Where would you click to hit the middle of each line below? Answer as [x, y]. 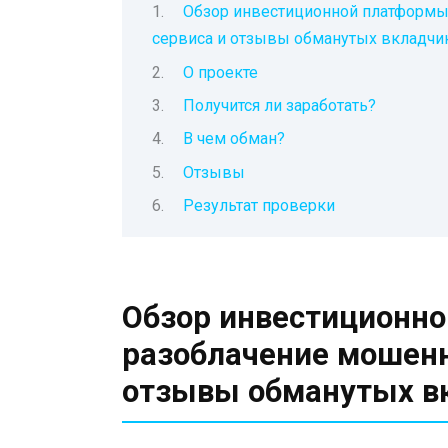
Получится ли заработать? [279, 105]
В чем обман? [233, 139]
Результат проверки [258, 206]
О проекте [220, 72]
